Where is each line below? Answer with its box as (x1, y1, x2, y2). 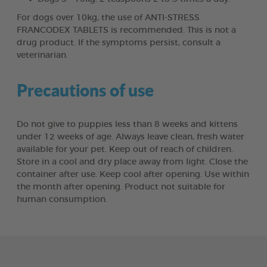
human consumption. (17, 195, 107, 204)
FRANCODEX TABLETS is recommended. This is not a (17, 26, 236, 35)
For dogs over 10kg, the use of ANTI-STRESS (17, 13, 200, 22)
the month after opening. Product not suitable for (17, 182, 225, 191)
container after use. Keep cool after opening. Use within (17, 170, 249, 179)
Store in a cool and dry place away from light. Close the (17, 157, 248, 166)
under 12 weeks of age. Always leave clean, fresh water (17, 132, 244, 141)
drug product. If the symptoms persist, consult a (17, 38, 221, 47)
